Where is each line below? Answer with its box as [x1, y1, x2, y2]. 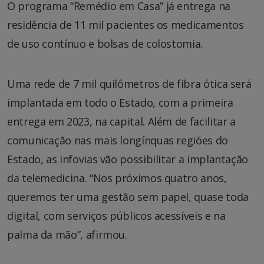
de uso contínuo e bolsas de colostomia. [7, 36, 203, 51]
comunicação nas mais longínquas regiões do [7, 133, 228, 147]
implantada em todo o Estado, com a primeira [7, 95, 233, 110]
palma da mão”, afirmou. [7, 227, 127, 242]
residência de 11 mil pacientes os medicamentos [7, 17, 244, 32]
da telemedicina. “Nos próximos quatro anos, [7, 170, 227, 185]
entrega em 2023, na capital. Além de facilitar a [7, 114, 236, 128]
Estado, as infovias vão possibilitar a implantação [7, 151, 249, 166]
